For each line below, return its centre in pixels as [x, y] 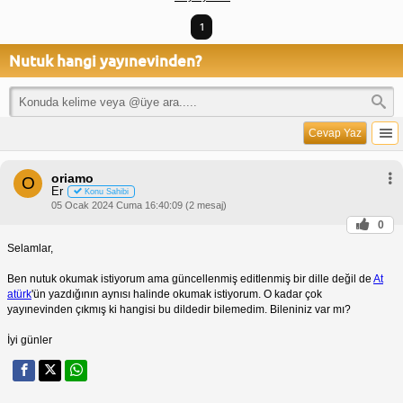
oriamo [72, 178]
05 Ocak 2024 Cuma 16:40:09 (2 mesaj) [139, 205]
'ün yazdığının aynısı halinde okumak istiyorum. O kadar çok [177, 294]
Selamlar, [30, 248]
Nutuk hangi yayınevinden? [105, 60]
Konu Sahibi [107, 191]
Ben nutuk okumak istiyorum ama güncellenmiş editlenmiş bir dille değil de [190, 278]
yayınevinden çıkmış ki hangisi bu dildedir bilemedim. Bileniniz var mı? [179, 309]
